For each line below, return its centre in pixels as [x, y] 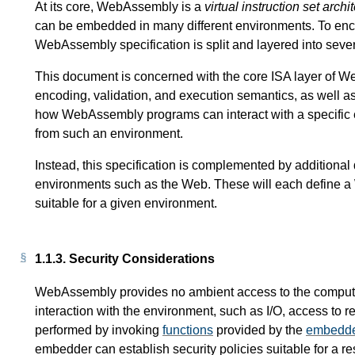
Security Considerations [142, 258]
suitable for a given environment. [126, 203]
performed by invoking [99, 330]
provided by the [260, 330]
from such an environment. [109, 133]
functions [188, 330]
